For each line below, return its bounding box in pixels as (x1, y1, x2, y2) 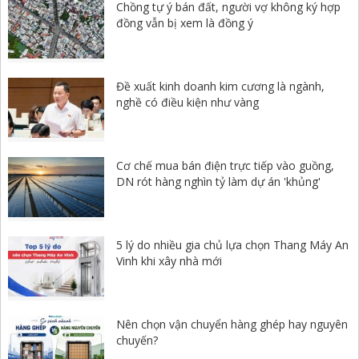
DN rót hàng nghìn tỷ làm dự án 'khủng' (116, 174, 321, 190)
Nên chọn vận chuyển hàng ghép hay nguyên (116, 317, 348, 333)
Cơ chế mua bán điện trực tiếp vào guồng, (116, 158, 334, 174)
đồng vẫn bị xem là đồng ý (116, 15, 253, 31)
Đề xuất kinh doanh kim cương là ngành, (116, 79, 325, 95)
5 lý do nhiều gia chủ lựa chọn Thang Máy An (116, 237, 349, 253)
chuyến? (116, 333, 158, 349)
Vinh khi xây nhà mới (116, 253, 222, 269)
